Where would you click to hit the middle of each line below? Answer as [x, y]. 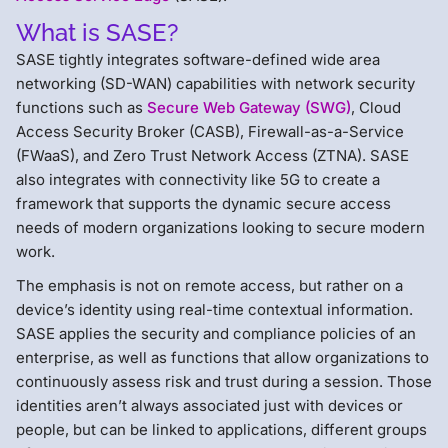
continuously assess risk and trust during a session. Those [224, 381]
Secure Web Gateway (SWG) [249, 107]
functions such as [81, 107]
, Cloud [376, 107]
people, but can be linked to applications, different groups [221, 429]
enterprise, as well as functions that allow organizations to [222, 357]
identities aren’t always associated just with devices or [209, 405]
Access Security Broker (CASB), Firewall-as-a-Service [210, 131]
